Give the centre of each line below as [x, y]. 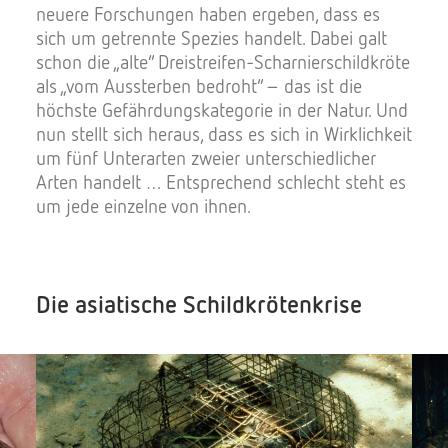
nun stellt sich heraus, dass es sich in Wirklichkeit [224, 133]
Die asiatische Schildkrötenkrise [199, 303]
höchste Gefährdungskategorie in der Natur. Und [222, 109]
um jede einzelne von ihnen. [143, 205]
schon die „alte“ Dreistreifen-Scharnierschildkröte [223, 61]
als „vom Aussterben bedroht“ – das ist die [199, 85]
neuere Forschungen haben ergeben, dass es [208, 13]
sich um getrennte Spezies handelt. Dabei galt [211, 37]
